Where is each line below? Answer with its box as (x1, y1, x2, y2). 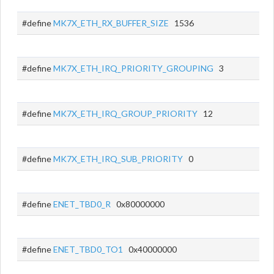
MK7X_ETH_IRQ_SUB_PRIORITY (53, 154, 183, 164)
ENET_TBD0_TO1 (53, 244, 123, 254)
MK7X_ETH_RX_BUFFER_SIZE (53, 18, 169, 28)
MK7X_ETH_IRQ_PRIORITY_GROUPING (53, 63, 213, 73)
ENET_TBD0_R (53, 199, 111, 209)
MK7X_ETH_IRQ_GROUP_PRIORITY (53, 108, 198, 119)
